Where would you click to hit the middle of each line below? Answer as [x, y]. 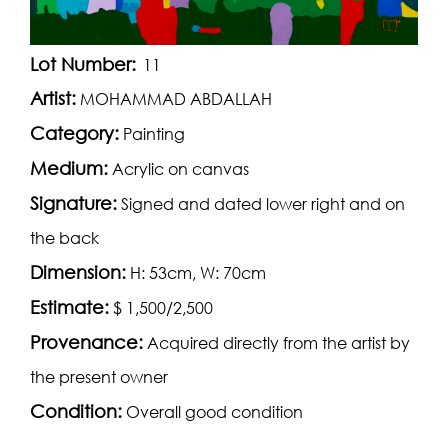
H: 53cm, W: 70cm [198, 273]
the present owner [99, 377]
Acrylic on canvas [180, 169]
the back [64, 238]
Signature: [73, 203]
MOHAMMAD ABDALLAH [176, 99]
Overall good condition [214, 412]
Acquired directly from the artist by [278, 343]
